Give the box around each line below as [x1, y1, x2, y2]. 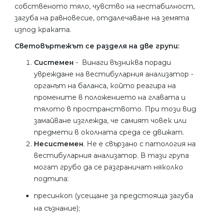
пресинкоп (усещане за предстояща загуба [34, 191, 193, 200]
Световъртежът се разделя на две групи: [15, 42, 179, 50]
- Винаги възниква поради [74, 58, 171, 67]
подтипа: [34, 174, 69, 183]
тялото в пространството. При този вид [34, 105, 196, 113]
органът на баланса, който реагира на [34, 81, 176, 90]
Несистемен [34, 139, 83, 148]
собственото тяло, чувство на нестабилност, [15, 2, 195, 11]
